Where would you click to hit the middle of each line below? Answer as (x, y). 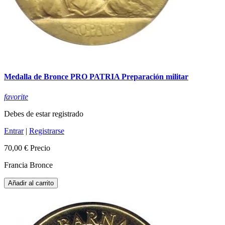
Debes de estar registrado (44, 114)
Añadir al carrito (31, 183)
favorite (16, 96)
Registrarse (47, 131)
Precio (40, 148)
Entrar (14, 131)
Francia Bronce (28, 165)
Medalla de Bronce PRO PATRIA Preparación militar (96, 77)
